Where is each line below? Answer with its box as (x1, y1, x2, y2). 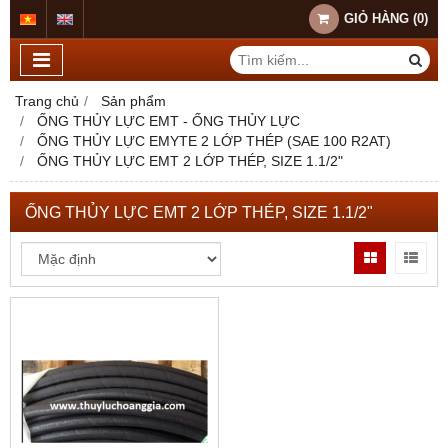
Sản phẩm (101, 93, 166, 109)
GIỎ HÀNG (344, 12, 409, 26)
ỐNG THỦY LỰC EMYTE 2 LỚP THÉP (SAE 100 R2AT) (37, 133, 391, 149)
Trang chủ (15, 93, 79, 109)
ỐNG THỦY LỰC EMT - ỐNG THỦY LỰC (37, 113, 300, 129)
